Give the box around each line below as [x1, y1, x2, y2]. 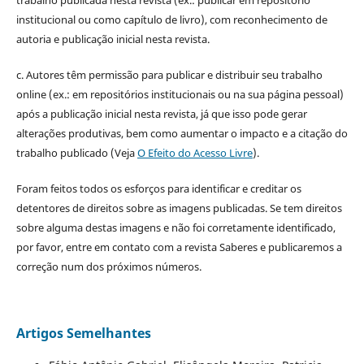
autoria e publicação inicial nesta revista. [15, 31, 210, 46]
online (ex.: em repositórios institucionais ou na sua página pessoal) [15, 86, 344, 102]
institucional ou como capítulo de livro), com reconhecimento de [15, 11, 327, 27]
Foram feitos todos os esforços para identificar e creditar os [15, 180, 301, 196]
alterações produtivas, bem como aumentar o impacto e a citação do [15, 125, 348, 141]
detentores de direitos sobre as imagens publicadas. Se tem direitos [15, 200, 342, 215]
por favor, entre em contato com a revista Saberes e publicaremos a [15, 239, 342, 254]
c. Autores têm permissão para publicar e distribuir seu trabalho [15, 67, 323, 82]
